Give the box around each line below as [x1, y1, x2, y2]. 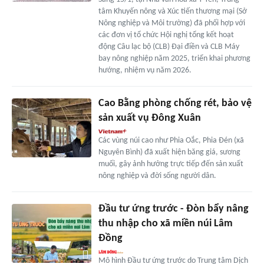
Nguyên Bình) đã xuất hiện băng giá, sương [98, 147, 240, 157]
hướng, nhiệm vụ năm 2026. [98, 65, 192, 75]
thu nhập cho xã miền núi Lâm [98, 217, 233, 229]
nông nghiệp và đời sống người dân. [98, 171, 216, 180]
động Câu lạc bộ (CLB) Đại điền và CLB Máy [98, 42, 239, 51]
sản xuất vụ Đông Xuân [98, 112, 201, 124]
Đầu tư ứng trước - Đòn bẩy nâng [98, 203, 249, 214]
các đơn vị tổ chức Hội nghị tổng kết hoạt [98, 30, 234, 39]
